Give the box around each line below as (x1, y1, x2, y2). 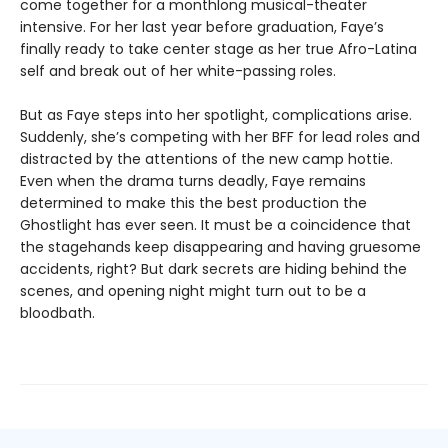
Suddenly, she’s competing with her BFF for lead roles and (20, 126, 420, 147)
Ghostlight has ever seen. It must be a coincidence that (20, 214, 411, 235)
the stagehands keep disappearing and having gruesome (20, 236, 421, 257)
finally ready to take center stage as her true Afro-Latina (20, 38, 417, 59)
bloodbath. (20, 302, 95, 323)
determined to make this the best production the (20, 192, 367, 213)
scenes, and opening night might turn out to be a (20, 280, 366, 301)
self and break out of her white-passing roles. (20, 60, 336, 81)
